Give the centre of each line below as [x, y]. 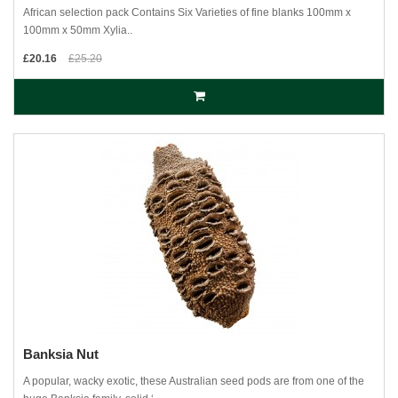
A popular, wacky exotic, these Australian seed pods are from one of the [194, 381]
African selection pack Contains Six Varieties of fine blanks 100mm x [187, 12]
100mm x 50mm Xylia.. [78, 30]
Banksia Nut [61, 354]
